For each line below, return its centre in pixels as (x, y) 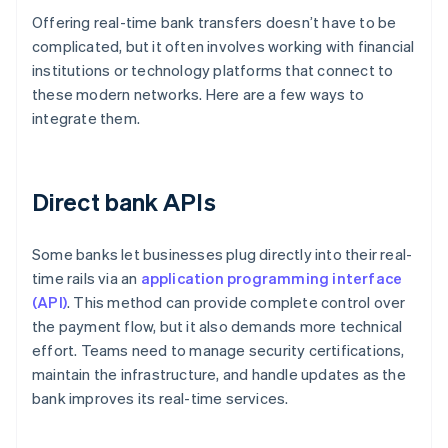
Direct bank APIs (124, 202)
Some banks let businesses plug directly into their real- (222, 254)
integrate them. (86, 118)
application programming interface (271, 278)
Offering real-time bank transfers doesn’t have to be (214, 22)
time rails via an (86, 278)
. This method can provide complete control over (236, 302)
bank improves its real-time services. (160, 398)
